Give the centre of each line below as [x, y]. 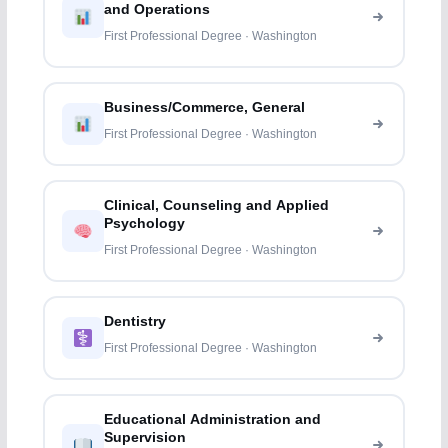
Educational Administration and [213, 420]
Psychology [145, 224]
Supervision [145, 438]
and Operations [157, 10]
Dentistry [135, 322]
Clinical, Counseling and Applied [217, 206]
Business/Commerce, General [205, 108]
